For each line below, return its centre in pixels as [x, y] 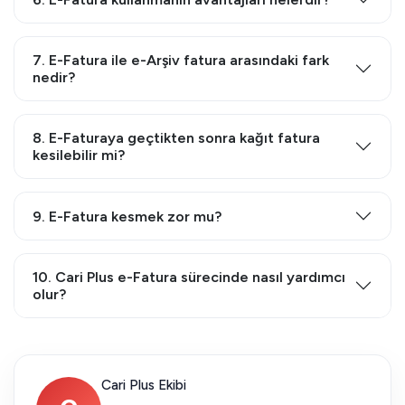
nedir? [54, 77]
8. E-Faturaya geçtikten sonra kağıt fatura [176, 138]
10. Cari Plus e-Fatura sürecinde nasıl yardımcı [189, 277]
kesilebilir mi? [79, 155]
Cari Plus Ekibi [144, 385]
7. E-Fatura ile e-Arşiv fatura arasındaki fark [181, 60]
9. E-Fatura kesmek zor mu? [127, 216]
